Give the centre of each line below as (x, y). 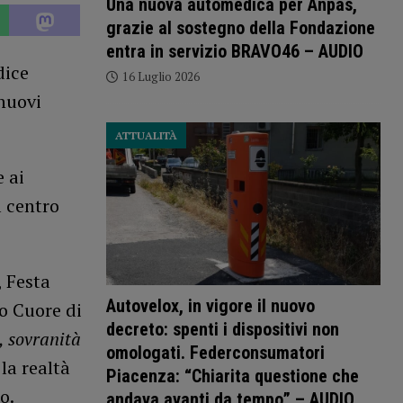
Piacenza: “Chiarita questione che (232, 376)
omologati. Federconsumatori (215, 352)
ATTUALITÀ (146, 136)
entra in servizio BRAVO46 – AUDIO (234, 52)
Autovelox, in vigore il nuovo (210, 305)
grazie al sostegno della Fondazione (240, 28)
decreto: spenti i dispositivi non (222, 329)
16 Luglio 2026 (161, 77)
